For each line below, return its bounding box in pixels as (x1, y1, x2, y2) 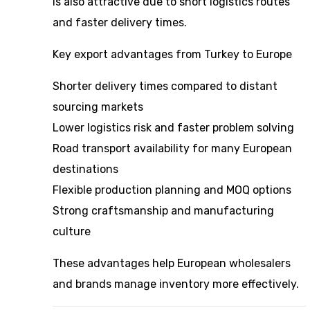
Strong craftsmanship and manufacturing (53, 204, 274, 217)
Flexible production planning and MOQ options (53, 183, 291, 197)
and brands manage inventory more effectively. (53, 277, 299, 291)
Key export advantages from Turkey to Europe (53, 48, 292, 61)
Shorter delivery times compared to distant (53, 80, 277, 93)
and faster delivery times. (53, 16, 187, 29)
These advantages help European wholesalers (53, 257, 291, 270)
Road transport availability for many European (53, 142, 292, 155)
